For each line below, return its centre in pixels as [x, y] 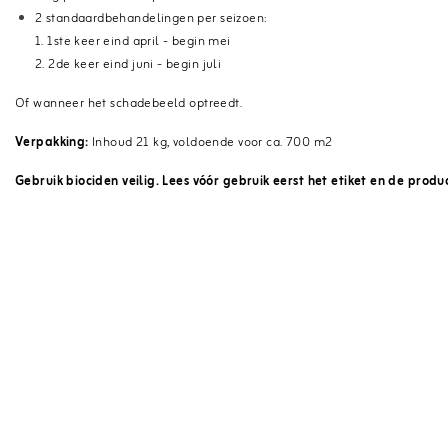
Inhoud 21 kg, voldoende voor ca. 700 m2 [212, 142]
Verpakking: [54, 142]
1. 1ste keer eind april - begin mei [133, 41]
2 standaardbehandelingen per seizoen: [151, 18]
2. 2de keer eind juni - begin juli [128, 64]
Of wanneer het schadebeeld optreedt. [129, 103]
